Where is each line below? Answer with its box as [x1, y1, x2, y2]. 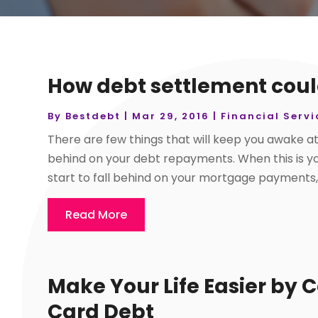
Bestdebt [65, 109, 121, 123]
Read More [65, 206, 128, 223]
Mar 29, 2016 [132, 109, 210, 123]
